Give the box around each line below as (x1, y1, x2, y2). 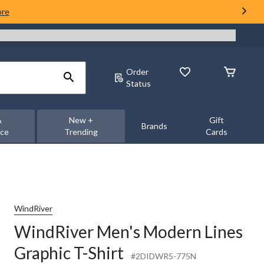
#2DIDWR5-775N (131, 251, 196, 261)
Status (126, 78, 151, 88)
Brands (141, 121, 167, 131)
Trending (64, 127, 98, 137)
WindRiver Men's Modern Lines (14, 222, 243, 242)
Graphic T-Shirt (14, 243, 124, 263)
